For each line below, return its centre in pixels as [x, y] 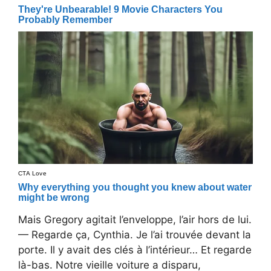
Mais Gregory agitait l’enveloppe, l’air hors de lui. [135, 219]
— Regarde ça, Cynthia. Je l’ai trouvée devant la [135, 234]
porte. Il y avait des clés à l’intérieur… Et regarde [135, 250]
